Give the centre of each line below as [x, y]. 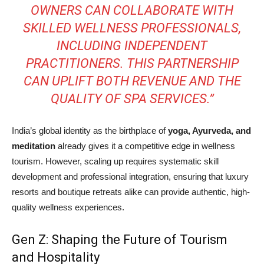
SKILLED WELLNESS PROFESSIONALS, [132, 28]
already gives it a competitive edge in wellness [145, 146]
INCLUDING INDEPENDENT [132, 46]
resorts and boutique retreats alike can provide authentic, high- [131, 192]
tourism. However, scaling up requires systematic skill [115, 161]
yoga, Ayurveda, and [209, 131]
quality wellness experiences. [68, 207]
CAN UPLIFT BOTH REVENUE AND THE [132, 81]
